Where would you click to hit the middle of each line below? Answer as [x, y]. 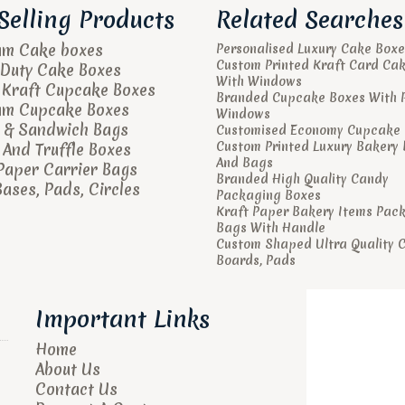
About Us [68, 369]
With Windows [259, 81]
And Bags [245, 163]
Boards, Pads [256, 260]
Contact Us [76, 389]
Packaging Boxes [268, 195]
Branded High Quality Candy [302, 179]
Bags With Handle [271, 228]
